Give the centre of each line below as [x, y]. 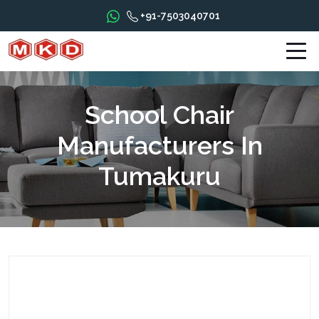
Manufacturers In [159, 145]
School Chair [159, 115]
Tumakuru [159, 176]
